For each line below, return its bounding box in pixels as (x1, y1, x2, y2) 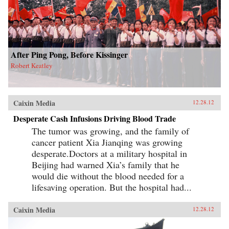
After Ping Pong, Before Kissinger (11, 48, 128, 60)
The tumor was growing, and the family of (32, 124, 189, 137)
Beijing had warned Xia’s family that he (32, 158, 179, 171)
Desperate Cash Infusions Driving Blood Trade (13, 112, 176, 124)
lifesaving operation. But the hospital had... (32, 180, 192, 193)
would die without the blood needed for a (32, 169, 184, 182)
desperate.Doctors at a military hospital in (32, 147, 187, 159)
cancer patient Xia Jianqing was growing (32, 135, 182, 148)
